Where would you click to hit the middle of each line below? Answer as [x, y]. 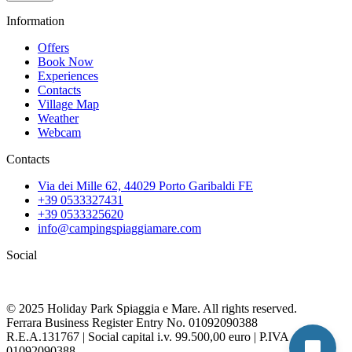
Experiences [68, 76]
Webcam [59, 133]
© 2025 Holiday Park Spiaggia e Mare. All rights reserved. [152, 309]
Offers [53, 48]
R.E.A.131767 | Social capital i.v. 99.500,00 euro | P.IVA [147, 337]
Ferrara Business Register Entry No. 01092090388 [132, 323]
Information [35, 21]
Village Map [68, 104]
